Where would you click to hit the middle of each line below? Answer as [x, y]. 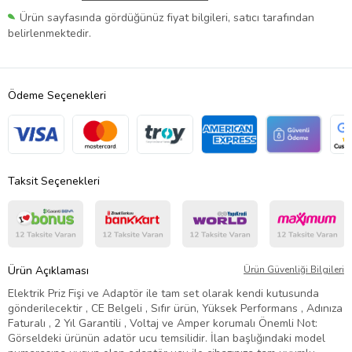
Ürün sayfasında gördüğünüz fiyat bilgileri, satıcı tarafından [167, 17]
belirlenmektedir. [49, 33]
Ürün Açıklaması [48, 270]
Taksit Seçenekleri [54, 181]
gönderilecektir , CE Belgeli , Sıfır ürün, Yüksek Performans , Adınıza [175, 308]
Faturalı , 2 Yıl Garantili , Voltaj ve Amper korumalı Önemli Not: [163, 323]
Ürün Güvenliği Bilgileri [294, 269]
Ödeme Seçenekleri [57, 95]
